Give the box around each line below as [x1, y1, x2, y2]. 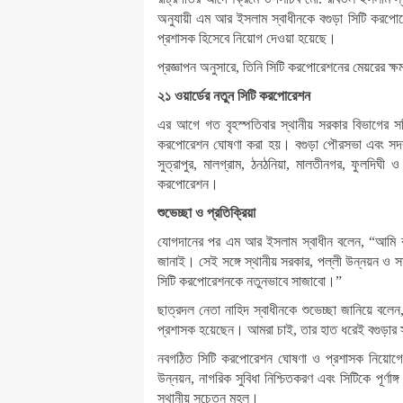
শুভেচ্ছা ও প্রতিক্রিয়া [157, 204, 255, 220]
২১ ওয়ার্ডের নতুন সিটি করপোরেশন [157, 87, 310, 103]
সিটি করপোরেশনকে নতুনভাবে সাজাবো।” [157, 273, 342, 289]
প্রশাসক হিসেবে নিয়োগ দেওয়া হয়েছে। [157, 30, 336, 46]
